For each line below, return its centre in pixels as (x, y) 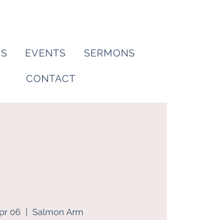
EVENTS (46, 53)
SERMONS (109, 53)
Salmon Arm (58, 212)
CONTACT (51, 79)
